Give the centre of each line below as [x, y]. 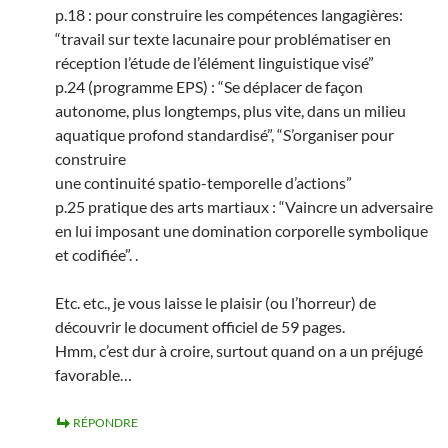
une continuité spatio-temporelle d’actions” [203, 182]
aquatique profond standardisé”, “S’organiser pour [224, 134]
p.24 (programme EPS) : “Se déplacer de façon [209, 86]
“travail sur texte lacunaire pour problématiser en [223, 38]
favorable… [93, 374]
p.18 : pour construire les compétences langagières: [229, 14]
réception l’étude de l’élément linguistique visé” [214, 62]
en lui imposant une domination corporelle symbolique [241, 230]
